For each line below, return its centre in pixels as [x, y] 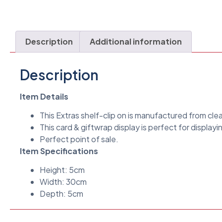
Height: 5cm [62, 170]
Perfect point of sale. [79, 139]
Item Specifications [59, 151]
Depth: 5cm [61, 194]
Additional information [136, 41]
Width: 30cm [63, 182]
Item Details [44, 96]
